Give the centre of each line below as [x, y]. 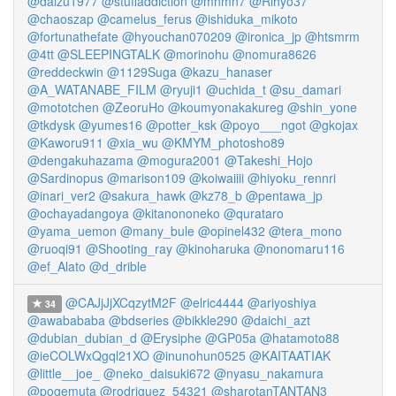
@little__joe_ [64, 373]
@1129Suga [142, 72]
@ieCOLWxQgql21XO [88, 355]
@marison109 [146, 178]
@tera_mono [305, 231]
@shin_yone [322, 107]
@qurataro [254, 213]
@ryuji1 [181, 89]
